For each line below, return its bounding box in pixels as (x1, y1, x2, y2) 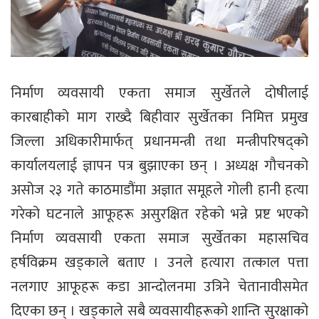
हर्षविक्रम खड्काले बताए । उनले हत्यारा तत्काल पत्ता (11, 251, 308, 276)
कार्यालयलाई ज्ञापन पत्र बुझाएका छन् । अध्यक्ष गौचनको (11, 154, 308, 179)
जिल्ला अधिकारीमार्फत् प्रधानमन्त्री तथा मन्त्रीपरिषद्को (11, 130, 308, 155)
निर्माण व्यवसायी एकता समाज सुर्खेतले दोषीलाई (11, 81, 308, 106)
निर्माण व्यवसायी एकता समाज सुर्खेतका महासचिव (11, 226, 308, 251)
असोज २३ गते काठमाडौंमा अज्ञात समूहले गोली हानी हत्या (11, 178, 308, 203)
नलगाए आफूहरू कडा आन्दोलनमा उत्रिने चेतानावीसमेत (11, 275, 308, 300)
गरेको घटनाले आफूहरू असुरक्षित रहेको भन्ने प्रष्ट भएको (11, 202, 308, 227)
